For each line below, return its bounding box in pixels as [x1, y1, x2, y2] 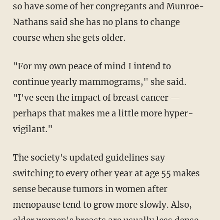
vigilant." [12, 123, 53, 135]
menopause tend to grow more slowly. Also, [12, 199, 192, 210]
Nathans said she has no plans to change [12, 16, 180, 27]
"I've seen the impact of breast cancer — [12, 92, 180, 103]
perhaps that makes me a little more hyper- [12, 108, 193, 119]
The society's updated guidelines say [12, 152, 165, 163]
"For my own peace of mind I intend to [12, 60, 171, 72]
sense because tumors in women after [12, 183, 167, 194]
